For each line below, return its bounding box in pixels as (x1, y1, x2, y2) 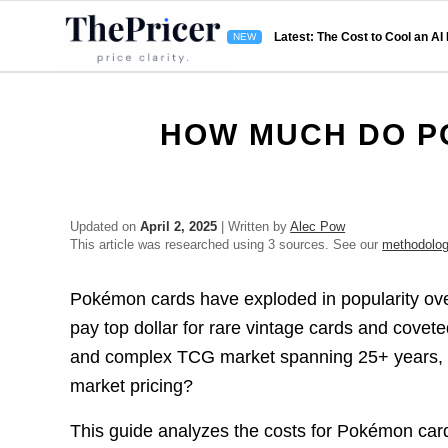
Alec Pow (290, 219, 346, 234)
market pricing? (70, 376, 194, 397)
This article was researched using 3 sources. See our (70, 237, 383, 252)
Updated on (70, 219, 141, 234)
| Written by (217, 219, 291, 234)
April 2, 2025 (140, 219, 218, 234)
